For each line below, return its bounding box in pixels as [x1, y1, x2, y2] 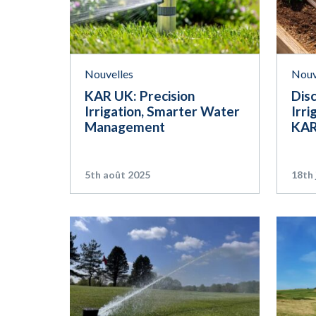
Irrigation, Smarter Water [85, 103, 240, 120]
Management [85, 119, 165, 135]
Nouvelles [85, 67, 133, 81]
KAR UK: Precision [85, 87, 195, 104]
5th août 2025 [85, 169, 150, 181]
